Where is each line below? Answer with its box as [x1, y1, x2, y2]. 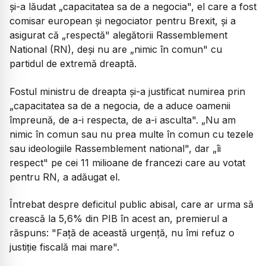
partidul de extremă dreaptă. [9, 58, 137, 70]
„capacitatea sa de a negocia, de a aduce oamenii [9, 99, 230, 112]
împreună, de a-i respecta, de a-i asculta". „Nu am [9, 113, 236, 126]
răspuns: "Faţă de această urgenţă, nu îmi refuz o [9, 227, 235, 239]
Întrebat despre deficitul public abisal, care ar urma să [9, 198, 254, 211]
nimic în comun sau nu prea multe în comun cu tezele [9, 128, 254, 140]
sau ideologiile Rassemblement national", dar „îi [9, 142, 221, 154]
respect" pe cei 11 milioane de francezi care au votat [9, 156, 245, 169]
